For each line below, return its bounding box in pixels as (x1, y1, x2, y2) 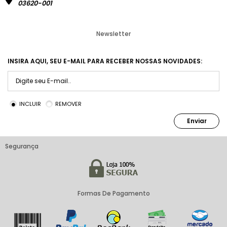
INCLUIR (19, 100, 41, 108)
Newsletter (96, 29, 131, 39)
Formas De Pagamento (77, 188, 150, 198)
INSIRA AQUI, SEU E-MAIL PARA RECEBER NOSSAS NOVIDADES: (8, 57, 202, 66)
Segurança (5, 142, 39, 151)
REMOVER (55, 100, 82, 108)
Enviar (186, 117, 207, 126)
